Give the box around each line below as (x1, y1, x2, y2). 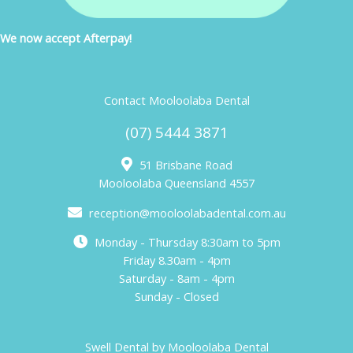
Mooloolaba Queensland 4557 (98, 174, 255, 191)
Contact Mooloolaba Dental (103, 91, 250, 108)
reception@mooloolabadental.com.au (85, 204, 286, 221)
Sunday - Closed (134, 288, 219, 305)
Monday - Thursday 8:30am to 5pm (91, 234, 281, 251)
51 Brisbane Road (136, 156, 232, 173)
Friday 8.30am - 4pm (122, 252, 231, 269)
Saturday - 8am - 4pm (118, 270, 235, 287)
